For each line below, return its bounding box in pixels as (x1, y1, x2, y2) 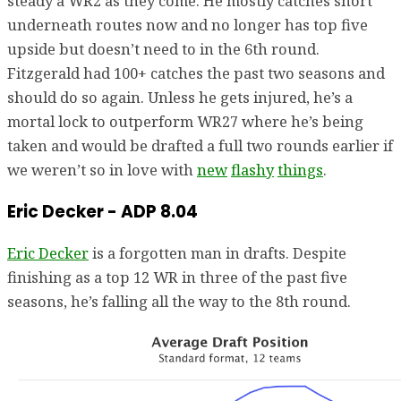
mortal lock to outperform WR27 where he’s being (7, 110, 363, 132)
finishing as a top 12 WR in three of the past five (7, 267, 347, 288)
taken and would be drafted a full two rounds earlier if (7, 134, 393, 156)
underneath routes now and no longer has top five (7, 13, 368, 35)
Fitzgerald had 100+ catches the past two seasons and (7, 62, 385, 83)
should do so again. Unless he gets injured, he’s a (7, 86, 353, 107)
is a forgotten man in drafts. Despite (89, 243, 346, 264)
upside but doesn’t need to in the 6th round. (7, 38, 320, 59)
